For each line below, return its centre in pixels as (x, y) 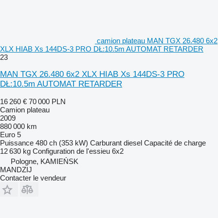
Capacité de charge (175, 143)
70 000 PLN (47, 101)
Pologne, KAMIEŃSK (45, 161)
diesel (133, 143)
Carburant (106, 143)
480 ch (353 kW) (62, 143)
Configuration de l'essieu (71, 151)
